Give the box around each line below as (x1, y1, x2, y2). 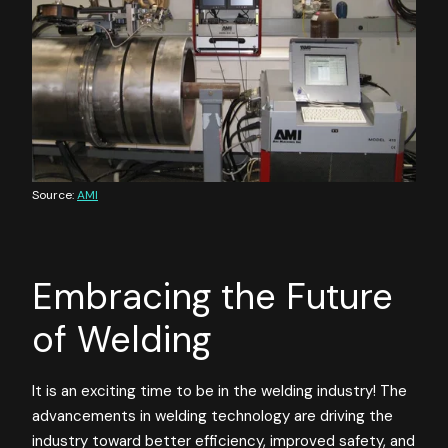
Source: (32, 186, 77, 203)
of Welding (32, 315, 211, 363)
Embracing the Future (32, 272, 393, 320)
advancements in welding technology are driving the (32, 405, 393, 426)
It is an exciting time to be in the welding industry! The (32, 380, 407, 401)
